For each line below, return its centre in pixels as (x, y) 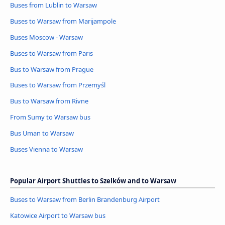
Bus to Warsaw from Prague (52, 69)
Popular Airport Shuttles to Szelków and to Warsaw (93, 181)
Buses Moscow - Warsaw (46, 37)
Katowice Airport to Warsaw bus (58, 216)
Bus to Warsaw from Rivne (49, 101)
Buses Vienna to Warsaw (46, 149)
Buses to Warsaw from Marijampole (63, 21)
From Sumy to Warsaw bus (50, 117)
